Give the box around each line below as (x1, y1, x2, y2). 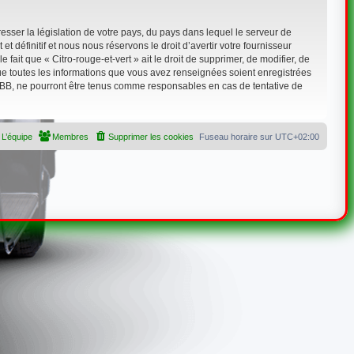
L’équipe (2, 131, 33, 141)
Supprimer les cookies (108, 131, 194, 141)
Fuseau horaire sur (199, 131, 276, 141)
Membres (52, 131, 89, 141)
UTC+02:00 (275, 131, 320, 141)
